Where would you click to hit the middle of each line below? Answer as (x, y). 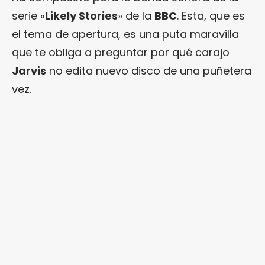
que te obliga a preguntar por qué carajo (121, 52)
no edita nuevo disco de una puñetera (149, 70)
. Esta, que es (211, 15)
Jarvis (29, 70)
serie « (28, 15)
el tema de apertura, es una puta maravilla (125, 34)
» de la (136, 15)
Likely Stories (81, 15)
